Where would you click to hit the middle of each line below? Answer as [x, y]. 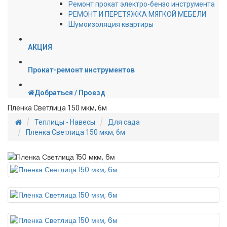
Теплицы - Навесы [65, 122]
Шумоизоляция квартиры [111, 24]
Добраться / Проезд [70, 93]
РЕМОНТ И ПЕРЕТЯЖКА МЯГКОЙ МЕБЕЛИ [137, 14]
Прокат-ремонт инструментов [81, 70]
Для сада [124, 122]
